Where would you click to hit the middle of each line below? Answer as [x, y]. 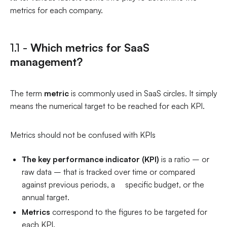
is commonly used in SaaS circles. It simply [144, 93]
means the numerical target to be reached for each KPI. [107, 106]
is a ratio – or [185, 159]
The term [27, 93]
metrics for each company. [56, 10]
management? [46, 62]
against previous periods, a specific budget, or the [113, 185]
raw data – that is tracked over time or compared [109, 172]
